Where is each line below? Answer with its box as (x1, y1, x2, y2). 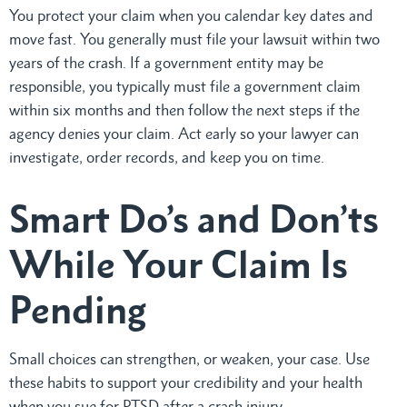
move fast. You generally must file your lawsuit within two (9, 29, 380, 48)
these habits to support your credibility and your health (9, 372, 362, 392)
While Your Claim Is (9, 240, 348, 287)
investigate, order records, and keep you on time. (9, 147, 324, 166)
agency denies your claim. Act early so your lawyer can (9, 124, 359, 143)
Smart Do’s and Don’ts (9, 194, 379, 242)
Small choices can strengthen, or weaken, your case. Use (9, 349, 370, 368)
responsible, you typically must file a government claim (9, 76, 361, 95)
